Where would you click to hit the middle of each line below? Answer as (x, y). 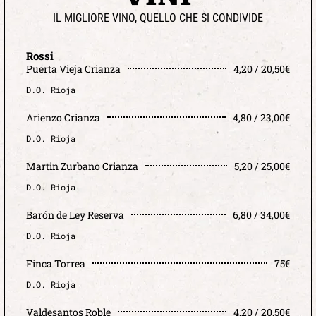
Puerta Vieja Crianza (73, 68)
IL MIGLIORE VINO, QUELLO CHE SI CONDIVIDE (158, 18)
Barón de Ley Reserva (75, 214)
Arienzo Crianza (63, 117)
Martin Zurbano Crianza (82, 166)
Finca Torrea (56, 263)
